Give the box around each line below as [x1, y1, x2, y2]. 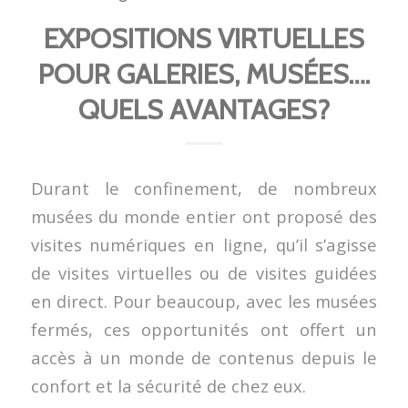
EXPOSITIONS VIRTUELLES [43, 22, 364, 56]
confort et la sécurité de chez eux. [30, 373, 306, 397]
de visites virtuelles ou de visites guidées [30, 260, 378, 284]
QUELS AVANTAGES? [77, 93, 330, 127]
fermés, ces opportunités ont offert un [30, 317, 378, 341]
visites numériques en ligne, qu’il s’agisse [30, 232, 378, 256]
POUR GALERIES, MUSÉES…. [37, 57, 370, 92]
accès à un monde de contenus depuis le [30, 345, 378, 369]
